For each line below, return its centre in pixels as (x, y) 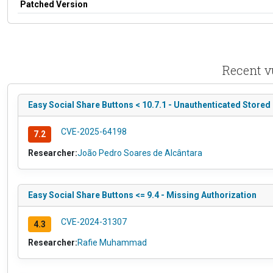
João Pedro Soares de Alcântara (140, 153)
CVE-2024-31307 (94, 222)
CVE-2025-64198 (94, 131)
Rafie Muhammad (112, 243)
